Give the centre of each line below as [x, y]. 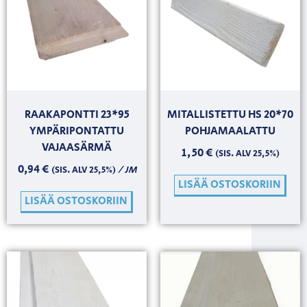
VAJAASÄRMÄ [77, 147]
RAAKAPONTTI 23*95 [77, 114]
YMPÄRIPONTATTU [77, 131]
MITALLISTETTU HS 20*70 [230, 114]
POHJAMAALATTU [230, 131]
